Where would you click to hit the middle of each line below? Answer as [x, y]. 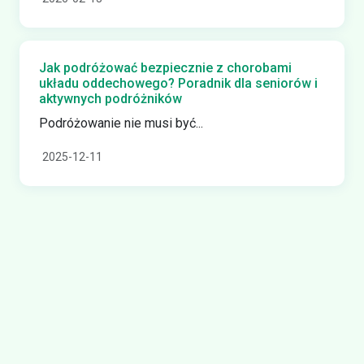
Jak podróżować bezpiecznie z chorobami [165, 68]
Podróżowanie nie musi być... [121, 123]
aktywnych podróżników [110, 99]
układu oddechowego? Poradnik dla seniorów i [178, 84]
